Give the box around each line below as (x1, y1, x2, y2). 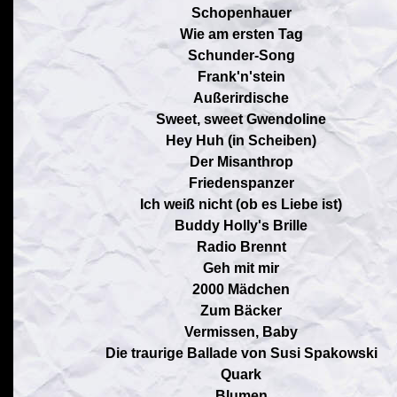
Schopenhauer (191, 5, 292, 20)
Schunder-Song (187, 48, 295, 63)
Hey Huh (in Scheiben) (166, 133, 316, 148)
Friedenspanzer (188, 175, 294, 191)
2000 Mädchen (192, 282, 290, 297)
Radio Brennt (196, 239, 286, 254)
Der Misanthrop (189, 154, 293, 169)
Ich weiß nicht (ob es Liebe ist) (140, 197, 342, 212)
